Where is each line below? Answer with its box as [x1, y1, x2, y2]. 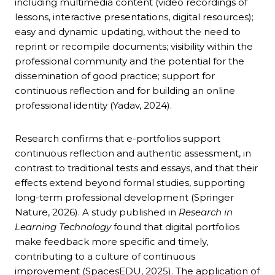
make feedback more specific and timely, [15, 236, 208, 248]
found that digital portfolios [111, 221, 239, 233]
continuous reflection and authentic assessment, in [15, 147, 251, 160]
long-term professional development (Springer [15, 192, 234, 204]
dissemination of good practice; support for [15, 70, 215, 82]
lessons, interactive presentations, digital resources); [15, 11, 254, 23]
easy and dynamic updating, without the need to [15, 26, 241, 38]
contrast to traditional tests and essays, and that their [15, 162, 258, 174]
